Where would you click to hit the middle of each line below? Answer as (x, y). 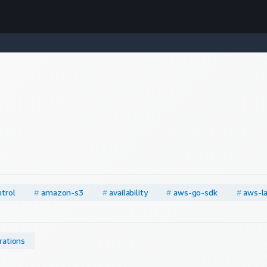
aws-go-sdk (195, 193)
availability (128, 193)
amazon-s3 (62, 193)
